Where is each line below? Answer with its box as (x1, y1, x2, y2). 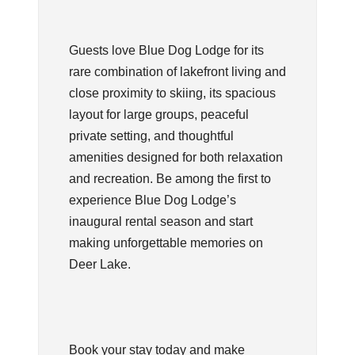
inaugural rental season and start (68, 214, 253, 228)
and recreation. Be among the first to (68, 171, 271, 185)
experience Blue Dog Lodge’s (68, 193, 236, 207)
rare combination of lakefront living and (68, 64, 286, 78)
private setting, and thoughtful (68, 128, 234, 143)
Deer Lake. (68, 257, 131, 271)
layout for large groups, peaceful (68, 107, 249, 121)
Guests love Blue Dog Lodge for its (68, 43, 264, 57)
